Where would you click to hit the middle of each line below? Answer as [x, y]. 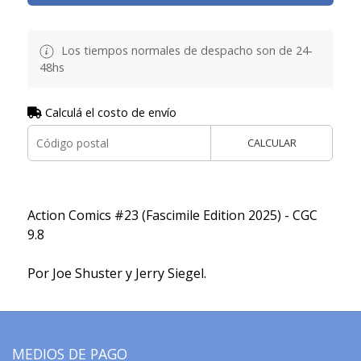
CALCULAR [272, 142]
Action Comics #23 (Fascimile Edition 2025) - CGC [172, 215]
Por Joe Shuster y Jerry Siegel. [116, 273]
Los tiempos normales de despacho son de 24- [185, 50]
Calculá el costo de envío [109, 112]
